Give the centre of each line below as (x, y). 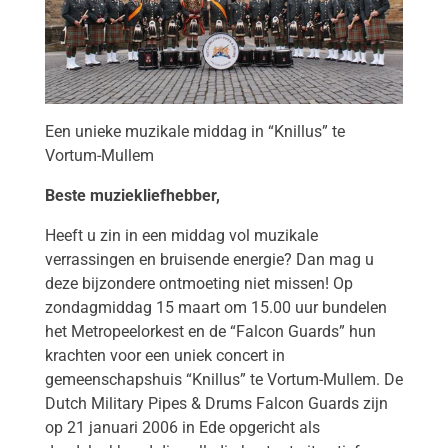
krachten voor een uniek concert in (164, 356)
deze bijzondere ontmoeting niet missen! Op (198, 284)
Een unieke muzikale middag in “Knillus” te (194, 132)
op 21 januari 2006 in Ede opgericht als (182, 428)
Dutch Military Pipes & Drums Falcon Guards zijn (216, 404)
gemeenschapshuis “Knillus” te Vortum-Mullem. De (223, 380)
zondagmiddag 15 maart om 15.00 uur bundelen (215, 308)
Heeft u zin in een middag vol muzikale (181, 236)
